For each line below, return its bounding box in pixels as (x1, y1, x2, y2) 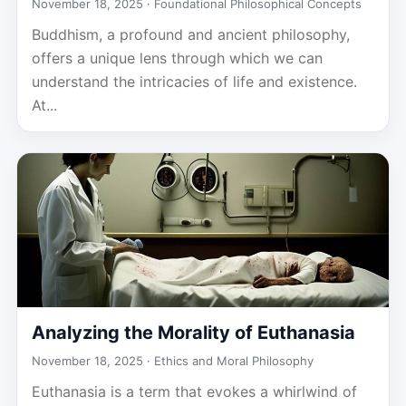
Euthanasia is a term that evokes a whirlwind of (32, 382, 357, 401)
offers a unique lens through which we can (32, 49, 323, 67)
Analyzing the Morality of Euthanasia (32, 322, 355, 343)
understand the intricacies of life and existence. (32, 72, 357, 91)
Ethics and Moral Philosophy (154, 353, 314, 368)
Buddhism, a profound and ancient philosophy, (32, 25, 350, 43)
